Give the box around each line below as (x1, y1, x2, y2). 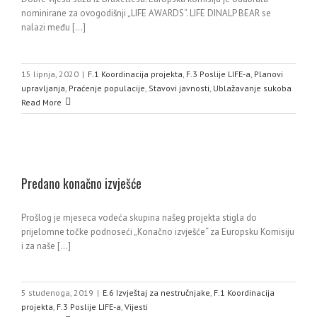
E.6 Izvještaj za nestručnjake (103, 287, 210, 298)
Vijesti (125, 301, 148, 312)
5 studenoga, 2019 (21, 287, 93, 298)
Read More (21, 96, 62, 108)
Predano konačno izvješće (21, 173, 142, 192)
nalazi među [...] (21, 21, 86, 33)
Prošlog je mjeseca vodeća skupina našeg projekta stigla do (21, 211, 257, 224)
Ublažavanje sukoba (213, 82, 292, 93)
